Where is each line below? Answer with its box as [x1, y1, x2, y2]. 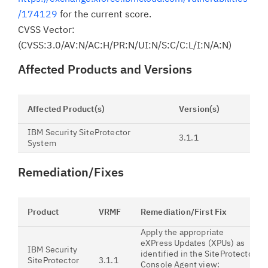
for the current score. [57, 8, 151, 20]
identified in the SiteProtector [141, 248, 256, 259]
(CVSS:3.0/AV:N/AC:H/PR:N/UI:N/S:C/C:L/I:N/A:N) [18, 39, 232, 51]
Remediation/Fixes [18, 164, 124, 180]
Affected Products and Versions [18, 61, 192, 77]
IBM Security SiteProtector [28, 127, 131, 138]
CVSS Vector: [18, 23, 75, 35]
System [28, 138, 56, 148]
